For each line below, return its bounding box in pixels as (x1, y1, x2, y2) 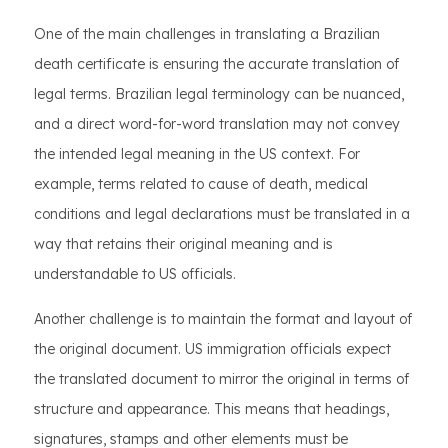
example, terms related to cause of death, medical (34, 175, 368, 193)
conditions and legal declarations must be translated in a (34, 205, 410, 223)
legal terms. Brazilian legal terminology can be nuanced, (34, 85, 404, 103)
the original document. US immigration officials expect (34, 340, 391, 358)
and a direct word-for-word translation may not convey (34, 115, 400, 133)
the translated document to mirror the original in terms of (34, 370, 409, 388)
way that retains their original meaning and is (34, 235, 333, 253)
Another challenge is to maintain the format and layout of (34, 310, 412, 328)
